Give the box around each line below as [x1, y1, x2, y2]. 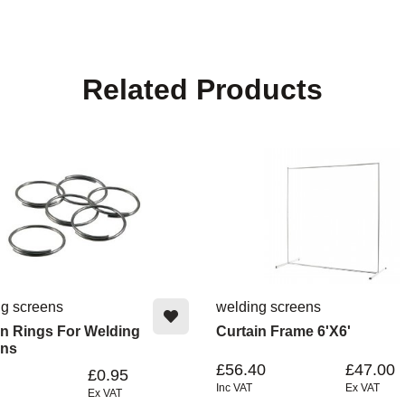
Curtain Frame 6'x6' [216, 323, 351, 339]
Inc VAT [216, 381, 252, 394]
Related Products [82, 72, 323, 106]
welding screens [216, 298, 321, 315]
